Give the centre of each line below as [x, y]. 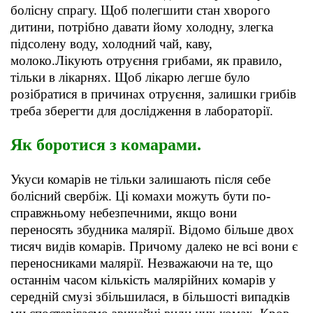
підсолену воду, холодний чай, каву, [111, 44]
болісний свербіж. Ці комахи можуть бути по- [140, 196]
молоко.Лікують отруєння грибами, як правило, [146, 61]
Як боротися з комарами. [106, 145]
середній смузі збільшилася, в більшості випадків [150, 297]
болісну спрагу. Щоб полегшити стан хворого [140, 10]
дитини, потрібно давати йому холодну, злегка [142, 27]
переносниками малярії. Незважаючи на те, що [142, 263]
